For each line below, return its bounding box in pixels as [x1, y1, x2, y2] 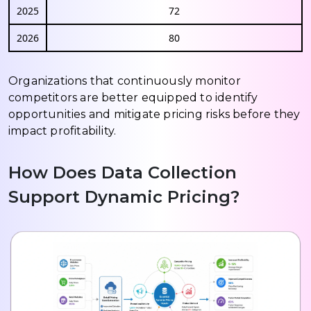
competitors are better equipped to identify [8, 90, 258, 104]
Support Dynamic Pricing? [8, 186, 239, 207]
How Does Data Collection [8, 162, 237, 183]
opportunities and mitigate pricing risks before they [8, 107, 301, 121]
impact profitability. [8, 124, 117, 137]
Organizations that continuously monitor [8, 74, 241, 87]
